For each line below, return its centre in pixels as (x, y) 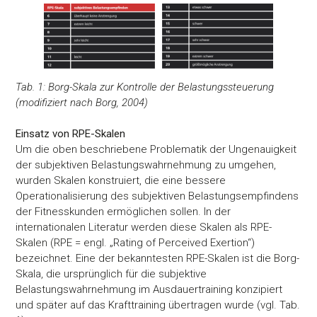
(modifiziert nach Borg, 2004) (82, 103)
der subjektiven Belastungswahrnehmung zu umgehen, (146, 165)
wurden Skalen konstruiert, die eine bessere (121, 181)
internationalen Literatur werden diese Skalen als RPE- (144, 227)
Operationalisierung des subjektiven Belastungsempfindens (157, 196)
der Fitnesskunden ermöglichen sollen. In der (123, 212)
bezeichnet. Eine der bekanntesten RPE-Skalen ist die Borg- (158, 259)
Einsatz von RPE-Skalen (71, 134)
